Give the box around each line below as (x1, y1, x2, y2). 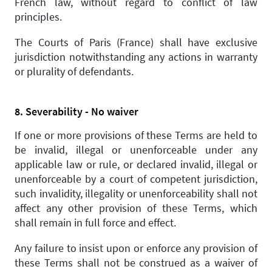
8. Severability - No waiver (15, 104, 141, 118)
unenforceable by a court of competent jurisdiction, (15, 172, 257, 186)
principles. (15, 10, 62, 24)
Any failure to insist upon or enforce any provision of (15, 241, 257, 255)
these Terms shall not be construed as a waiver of (15, 256, 257, 270)
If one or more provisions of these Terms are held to (15, 128, 257, 142)
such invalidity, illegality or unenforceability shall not (15, 186, 257, 200)
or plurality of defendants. (15, 64, 134, 78)
